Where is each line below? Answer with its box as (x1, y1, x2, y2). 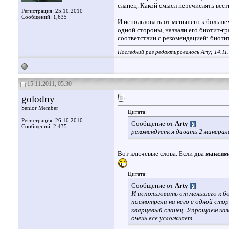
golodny (21, 94, 55, 104)
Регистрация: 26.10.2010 (21, 117, 83, 123)
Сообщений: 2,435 (21, 123, 67, 129)
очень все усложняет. (131, 214, 194, 222)
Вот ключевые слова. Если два (118, 150, 205, 158)
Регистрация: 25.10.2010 (21, 8, 83, 14)
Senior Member (21, 105, 58, 111)
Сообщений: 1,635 (21, 14, 67, 20)
